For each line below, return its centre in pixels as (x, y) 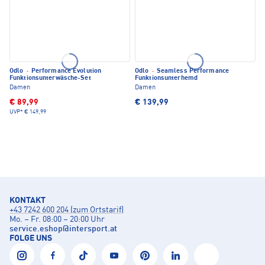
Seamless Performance (192, 72)
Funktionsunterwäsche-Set (50, 79)
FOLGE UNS (31, 239)
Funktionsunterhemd (166, 79)
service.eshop (36, 229)
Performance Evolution (65, 72)
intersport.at (93, 229)
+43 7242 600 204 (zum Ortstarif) (67, 210)
